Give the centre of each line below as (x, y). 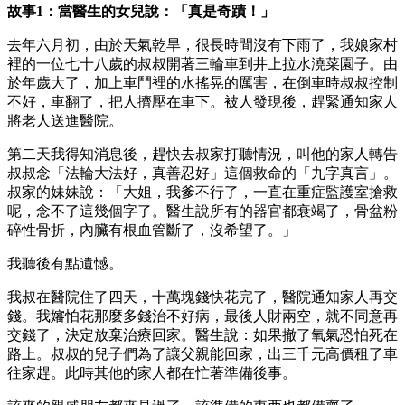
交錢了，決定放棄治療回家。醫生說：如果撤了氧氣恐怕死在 (202, 334)
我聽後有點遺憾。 (65, 263)
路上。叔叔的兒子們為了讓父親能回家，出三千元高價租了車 (202, 353)
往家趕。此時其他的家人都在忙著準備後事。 (152, 372)
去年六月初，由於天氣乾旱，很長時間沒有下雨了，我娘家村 (202, 44)
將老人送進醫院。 (65, 120)
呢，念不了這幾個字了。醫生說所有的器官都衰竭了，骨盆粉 (202, 211)
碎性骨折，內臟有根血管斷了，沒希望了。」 (152, 230)
